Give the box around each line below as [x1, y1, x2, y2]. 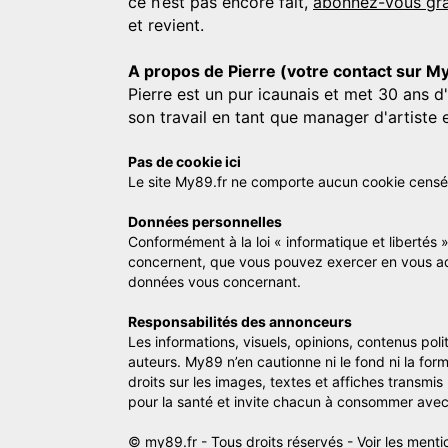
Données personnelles [128, 212, 282, 230]
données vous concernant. [128, 272, 301, 290]
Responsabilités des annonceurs [128, 312, 352, 330]
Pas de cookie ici [128, 152, 241, 170]
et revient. [128, 14, 204, 35]
